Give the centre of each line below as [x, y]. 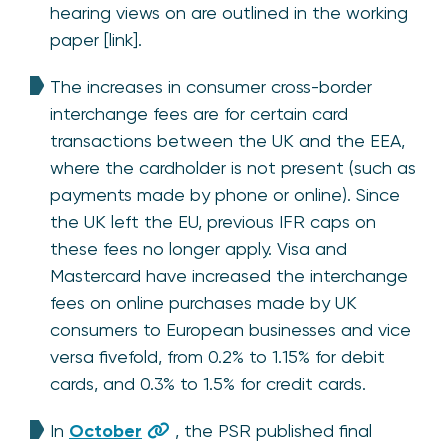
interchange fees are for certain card [199, 113]
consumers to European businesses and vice [230, 329]
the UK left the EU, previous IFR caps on [213, 221]
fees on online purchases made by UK [203, 302]
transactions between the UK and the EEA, [227, 140]
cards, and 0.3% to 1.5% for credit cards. [208, 383]
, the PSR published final [273, 430]
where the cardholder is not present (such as [233, 167]
